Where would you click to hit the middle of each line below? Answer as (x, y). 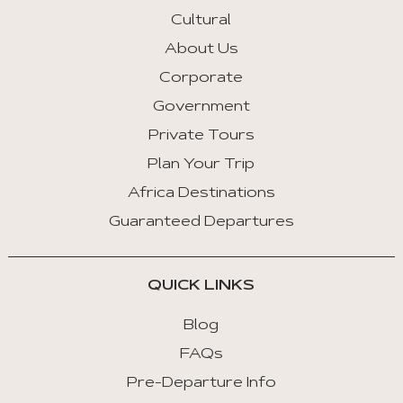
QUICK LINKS (201, 287)
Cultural (201, 21)
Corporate (201, 79)
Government (201, 107)
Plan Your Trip (201, 165)
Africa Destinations (201, 194)
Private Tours (201, 136)
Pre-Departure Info (201, 384)
